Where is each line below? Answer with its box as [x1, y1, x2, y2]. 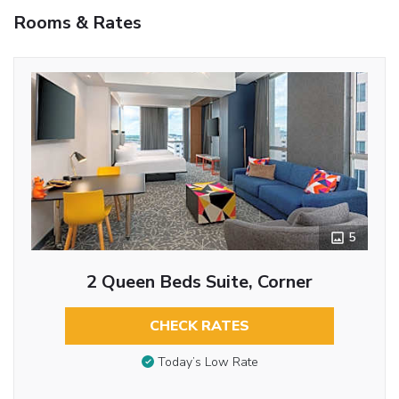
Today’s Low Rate [157, 354, 258, 371]
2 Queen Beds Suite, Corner [86, 269, 313, 294]
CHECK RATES [150, 315, 249, 336]
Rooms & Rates [13, 10, 142, 35]
